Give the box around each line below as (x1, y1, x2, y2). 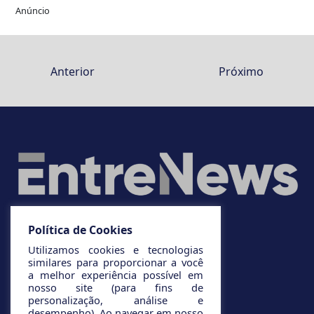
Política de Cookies (28, 222, 132, 238)
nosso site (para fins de (28, 280, 203, 294)
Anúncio (15, 4, 50, 18)
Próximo (219, 64, 264, 80)
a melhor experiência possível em (28, 268, 203, 282)
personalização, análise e (28, 293, 203, 307)
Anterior (50, 64, 95, 80)
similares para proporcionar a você (28, 255, 203, 269)
